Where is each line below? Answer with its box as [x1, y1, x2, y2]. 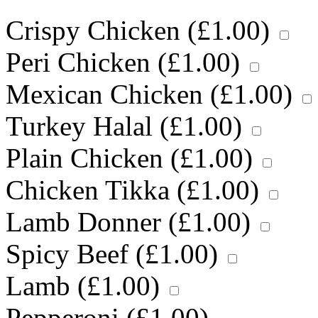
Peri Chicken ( [6, 47, 167, 78]
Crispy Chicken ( [6, 15, 197, 46]
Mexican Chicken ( [6, 79, 219, 110]
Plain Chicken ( [6, 143, 180, 174]
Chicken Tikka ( [6, 175, 186, 206]
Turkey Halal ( [6, 111, 169, 142]
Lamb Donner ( [6, 207, 177, 238]
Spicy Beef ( [6, 238, 145, 270]
